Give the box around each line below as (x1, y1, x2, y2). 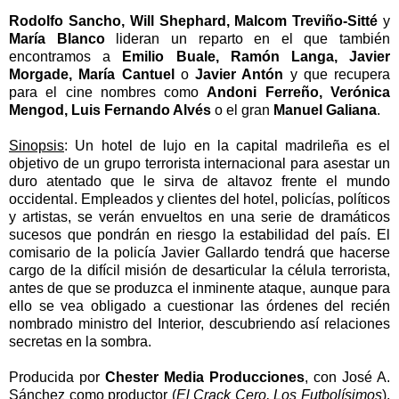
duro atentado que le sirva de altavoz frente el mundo (9, 173, 390, 189)
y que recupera (283, 66, 390, 82)
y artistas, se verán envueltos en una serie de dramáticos (9, 208, 390, 224)
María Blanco (9, 30, 105, 46)
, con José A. (305, 369, 390, 385)
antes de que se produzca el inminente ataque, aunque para (9, 280, 390, 296)
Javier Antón (195, 66, 284, 82)
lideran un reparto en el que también (104, 30, 390, 46)
